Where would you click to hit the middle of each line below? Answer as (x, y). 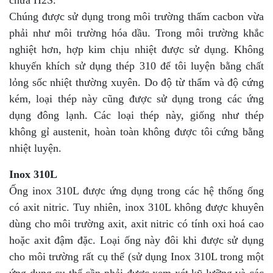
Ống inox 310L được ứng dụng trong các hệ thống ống (136, 190)
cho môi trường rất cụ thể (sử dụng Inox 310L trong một (136, 256)
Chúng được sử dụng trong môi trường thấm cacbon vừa (136, 16)
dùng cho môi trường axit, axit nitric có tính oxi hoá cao (136, 223)
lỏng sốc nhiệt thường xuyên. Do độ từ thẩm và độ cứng (136, 82)
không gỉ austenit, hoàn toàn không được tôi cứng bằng (136, 131)
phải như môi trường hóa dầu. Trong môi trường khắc (136, 33)
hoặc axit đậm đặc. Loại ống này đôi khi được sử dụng (136, 240)
